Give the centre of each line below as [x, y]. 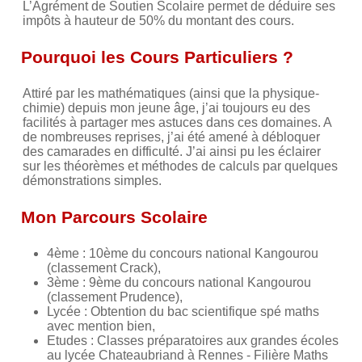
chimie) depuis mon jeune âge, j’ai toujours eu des [166, 107]
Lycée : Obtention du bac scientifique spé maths [183, 311]
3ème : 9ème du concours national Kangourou [179, 282]
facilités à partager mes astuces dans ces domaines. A [177, 122]
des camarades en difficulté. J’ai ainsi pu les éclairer [172, 151]
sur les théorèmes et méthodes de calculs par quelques [180, 166]
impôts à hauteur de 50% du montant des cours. [158, 20]
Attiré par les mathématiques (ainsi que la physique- [171, 93]
